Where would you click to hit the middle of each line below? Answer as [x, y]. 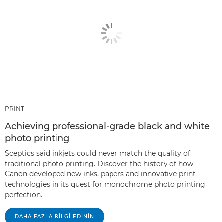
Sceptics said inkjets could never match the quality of [98, 153]
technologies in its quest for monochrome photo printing [105, 184]
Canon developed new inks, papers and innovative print [100, 174]
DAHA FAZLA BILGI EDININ [55, 216]
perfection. [24, 194]
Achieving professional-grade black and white [107, 126]
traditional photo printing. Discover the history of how [99, 163]
